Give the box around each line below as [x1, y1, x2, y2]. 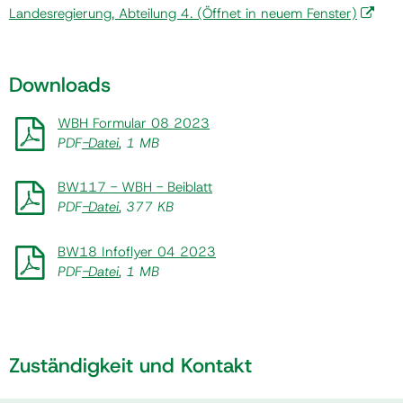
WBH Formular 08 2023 [58, 113, 210, 132]
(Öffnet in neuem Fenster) [193, 4, 357, 22]
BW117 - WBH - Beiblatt [58, 178, 212, 197]
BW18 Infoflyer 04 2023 [58, 242, 216, 261]
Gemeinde [22, 40, 98, 62]
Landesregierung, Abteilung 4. [9, 4, 193, 22]
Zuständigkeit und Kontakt [9, 352, 252, 380]
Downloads [9, 70, 111, 98]
